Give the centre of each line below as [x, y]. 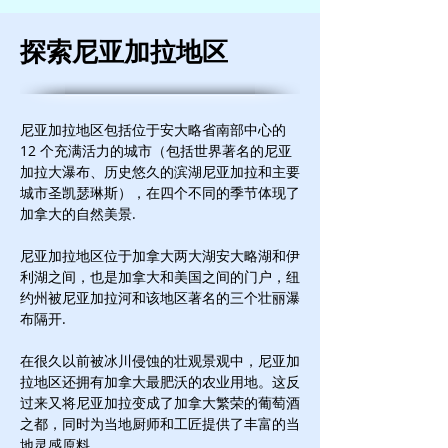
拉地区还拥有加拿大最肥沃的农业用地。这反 [160, 381]
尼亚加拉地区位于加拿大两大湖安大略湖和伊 [160, 255]
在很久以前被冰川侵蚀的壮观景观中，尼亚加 [160, 360]
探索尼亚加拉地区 [124, 51]
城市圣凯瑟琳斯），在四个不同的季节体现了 [160, 192]
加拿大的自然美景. [78, 213]
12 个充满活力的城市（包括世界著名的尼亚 [156, 150]
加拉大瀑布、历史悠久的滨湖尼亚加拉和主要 [160, 171]
